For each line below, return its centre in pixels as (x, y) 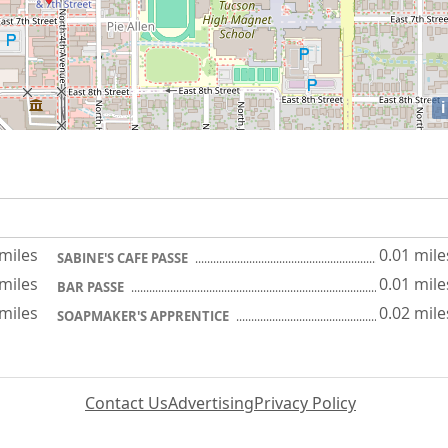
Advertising (211, 403)
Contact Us (126, 403)
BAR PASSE (92, 287)
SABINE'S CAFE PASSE (124, 258)
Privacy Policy (305, 403)
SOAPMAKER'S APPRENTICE (144, 316)
